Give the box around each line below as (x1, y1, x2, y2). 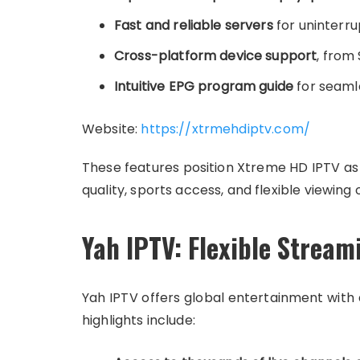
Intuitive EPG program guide (114, 77, 294, 96)
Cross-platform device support (114, 47, 317, 65)
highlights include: (82, 311, 195, 329)
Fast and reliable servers (114, 16, 273, 35)
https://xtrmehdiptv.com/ (137, 120, 310, 138)
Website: (82, 120, 138, 138)
